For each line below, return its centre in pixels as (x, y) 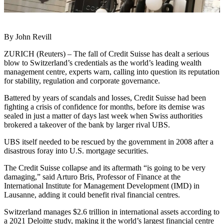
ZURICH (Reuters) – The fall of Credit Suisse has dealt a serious (106, 53)
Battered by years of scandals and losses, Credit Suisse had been (105, 97)
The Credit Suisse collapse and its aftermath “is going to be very (105, 167)
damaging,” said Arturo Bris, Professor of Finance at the (92, 176)
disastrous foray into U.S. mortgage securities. (76, 150)
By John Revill (28, 36)
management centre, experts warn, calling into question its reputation (112, 71)
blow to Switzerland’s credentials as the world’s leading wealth (103, 62)
